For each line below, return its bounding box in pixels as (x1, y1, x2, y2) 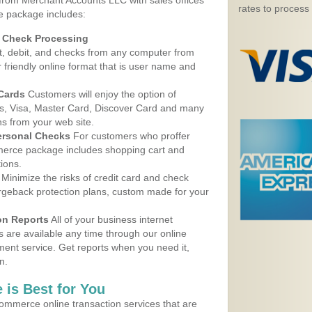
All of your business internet (49, 214, 173, 225)
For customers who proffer (70, 130, 190, 141)
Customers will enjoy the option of (25, 88, 176, 100)
